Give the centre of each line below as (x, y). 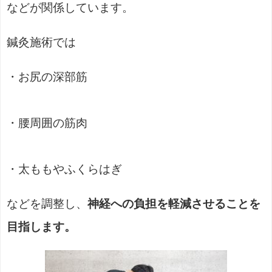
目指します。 (41, 227)
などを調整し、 (47, 204)
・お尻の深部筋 (47, 77)
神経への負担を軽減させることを (174, 204)
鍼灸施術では (41, 42)
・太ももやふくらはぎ (64, 169)
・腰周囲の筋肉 (47, 123)
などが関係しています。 (70, 8)
